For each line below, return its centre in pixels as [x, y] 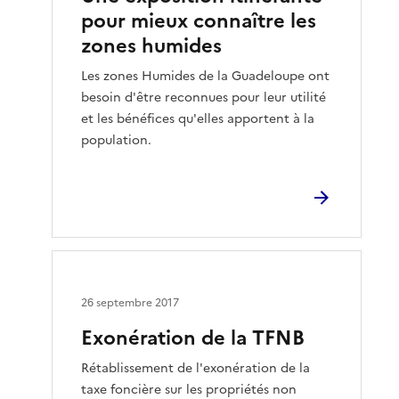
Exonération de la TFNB [193, 338]
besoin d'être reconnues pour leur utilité [204, 97]
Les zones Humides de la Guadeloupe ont [206, 76]
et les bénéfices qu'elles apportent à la [198, 118]
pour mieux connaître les [199, 20]
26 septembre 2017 [130, 302]
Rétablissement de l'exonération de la [196, 368]
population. [117, 140]
